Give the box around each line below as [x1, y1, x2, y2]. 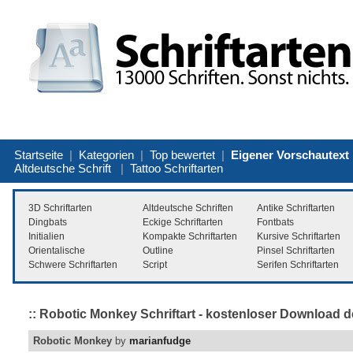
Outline [143, 244, 173, 256]
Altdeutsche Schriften [143, 202, 233, 214]
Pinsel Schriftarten [257, 244, 335, 256]
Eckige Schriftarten [143, 216, 223, 228]
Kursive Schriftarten [257, 230, 340, 242]
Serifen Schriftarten [257, 258, 339, 270]
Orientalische [28, 244, 85, 256]
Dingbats [28, 216, 67, 228]
